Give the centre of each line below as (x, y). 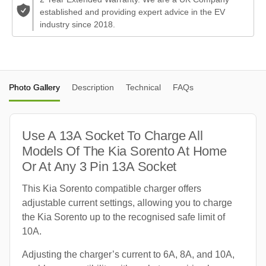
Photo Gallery (34, 87)
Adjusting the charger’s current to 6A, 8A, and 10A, (128, 254)
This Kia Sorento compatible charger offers (112, 188)
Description (93, 87)
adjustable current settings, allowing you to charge (127, 202)
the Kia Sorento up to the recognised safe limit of (123, 217)
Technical (143, 87)
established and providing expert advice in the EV (133, 12)
